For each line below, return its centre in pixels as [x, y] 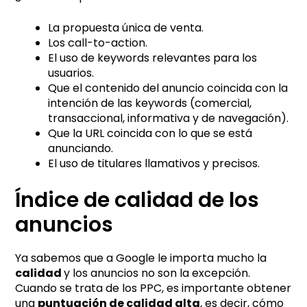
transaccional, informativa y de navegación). [169, 118]
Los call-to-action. [98, 42]
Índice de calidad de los [137, 200]
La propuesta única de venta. [126, 27]
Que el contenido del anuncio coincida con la [168, 88]
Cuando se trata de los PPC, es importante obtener [153, 288]
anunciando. [81, 148]
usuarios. [71, 73]
